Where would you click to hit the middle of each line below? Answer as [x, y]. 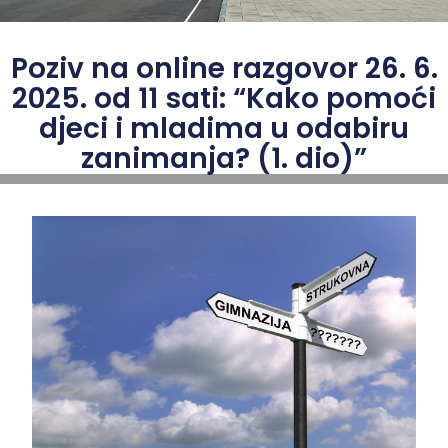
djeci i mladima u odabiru [224, 128]
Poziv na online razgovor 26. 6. [224, 68]
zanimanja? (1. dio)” [224, 158]
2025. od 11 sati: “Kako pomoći [224, 98]
